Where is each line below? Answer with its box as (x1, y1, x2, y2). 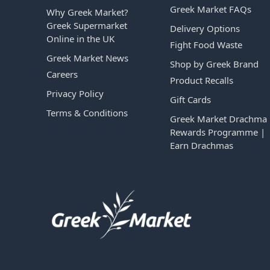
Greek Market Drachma (170, 112, 267, 125)
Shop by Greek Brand (170, 57, 259, 70)
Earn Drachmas (170, 139, 233, 151)
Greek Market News (46, 51, 128, 64)
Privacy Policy (46, 87, 104, 99)
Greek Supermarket (46, 19, 127, 31)
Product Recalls (170, 74, 233, 86)
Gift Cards (170, 93, 211, 105)
